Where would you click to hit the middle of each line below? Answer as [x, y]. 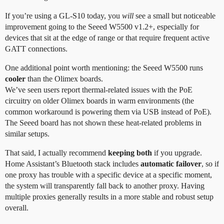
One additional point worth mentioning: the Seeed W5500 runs [104, 67]
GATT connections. [36, 48]
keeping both [130, 152]
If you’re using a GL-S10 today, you [63, 15]
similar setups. [27, 133]
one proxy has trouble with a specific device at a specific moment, [108, 174]
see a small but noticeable [174, 15]
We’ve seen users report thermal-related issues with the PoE [99, 89]
